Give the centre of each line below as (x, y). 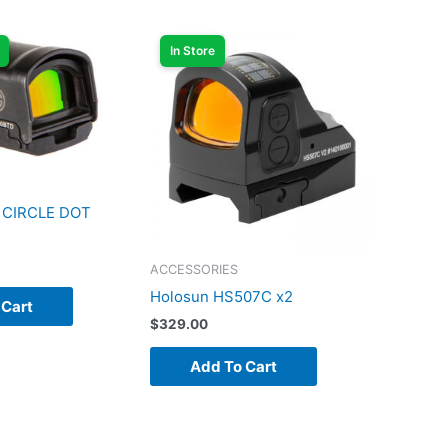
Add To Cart (234, 367)
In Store (193, 51)
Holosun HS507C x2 (222, 296)
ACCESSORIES (194, 270)
